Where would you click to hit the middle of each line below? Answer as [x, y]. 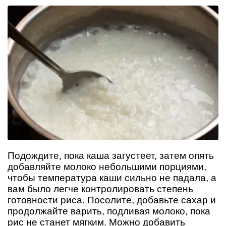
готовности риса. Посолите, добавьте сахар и [112, 200]
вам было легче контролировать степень [100, 189]
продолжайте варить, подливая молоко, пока [109, 211]
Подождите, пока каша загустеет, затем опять [111, 156]
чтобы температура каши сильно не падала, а [112, 178]
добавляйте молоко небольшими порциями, [107, 167]
